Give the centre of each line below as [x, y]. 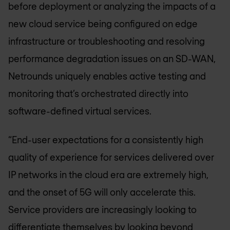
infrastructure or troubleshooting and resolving [107, 41]
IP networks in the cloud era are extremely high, [108, 175]
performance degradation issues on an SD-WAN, [112, 58]
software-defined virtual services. [80, 111]
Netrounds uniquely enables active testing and [107, 76]
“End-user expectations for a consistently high [106, 140]
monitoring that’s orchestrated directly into [98, 93]
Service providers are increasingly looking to [102, 209]
